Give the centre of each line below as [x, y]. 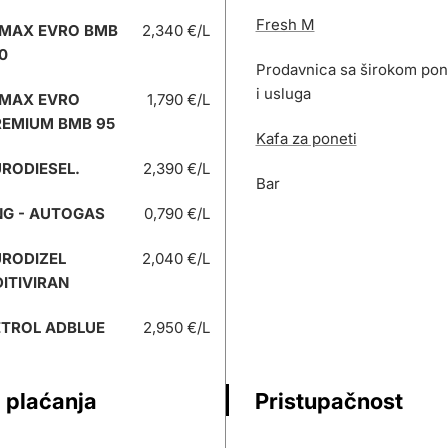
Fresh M [285, 24]
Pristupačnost [328, 401]
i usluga [283, 93]
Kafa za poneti [306, 138]
